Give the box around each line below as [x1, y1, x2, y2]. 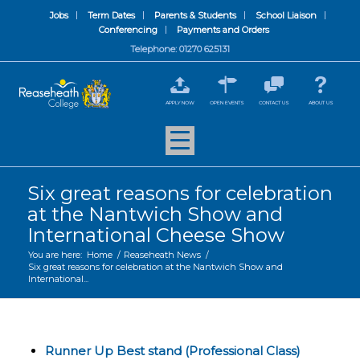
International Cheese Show [27, 223, 284, 247]
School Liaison [256, 10, 317, 21]
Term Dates [88, 10, 136, 21]
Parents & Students [154, 10, 237, 21]
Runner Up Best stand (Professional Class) [44, 343, 301, 358]
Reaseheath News [123, 249, 201, 260]
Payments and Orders [176, 24, 269, 35]
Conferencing [98, 24, 157, 35]
